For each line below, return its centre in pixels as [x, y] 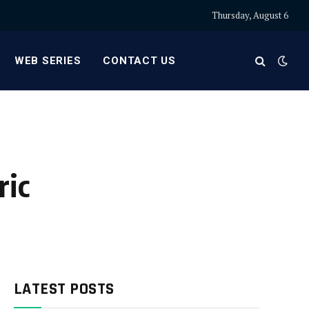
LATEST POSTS [64, 289]
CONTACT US [139, 61]
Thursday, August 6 [250, 15]
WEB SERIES [48, 61]
